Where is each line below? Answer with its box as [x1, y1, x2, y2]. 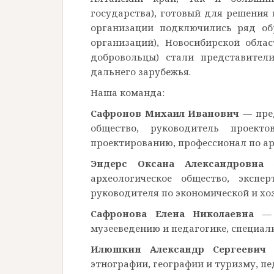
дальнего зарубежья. [91, 65, 191, 78]
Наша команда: [91, 86, 165, 98]
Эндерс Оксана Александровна [91, 157, 264, 169]
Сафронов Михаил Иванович [91, 106, 240, 119]
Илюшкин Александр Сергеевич [91, 242, 266, 255]
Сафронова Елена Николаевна [91, 207, 254, 220]
